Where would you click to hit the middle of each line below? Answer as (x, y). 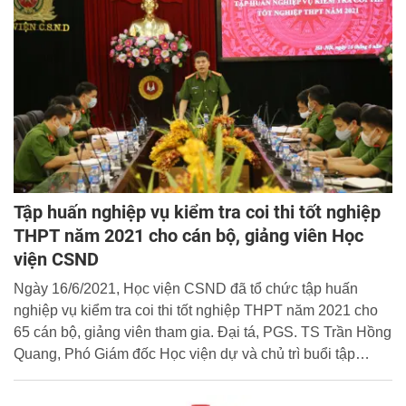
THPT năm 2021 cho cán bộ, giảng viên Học (188, 236)
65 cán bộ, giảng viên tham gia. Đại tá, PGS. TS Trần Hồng (203, 333)
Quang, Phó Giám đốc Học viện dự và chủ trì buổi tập (184, 354)
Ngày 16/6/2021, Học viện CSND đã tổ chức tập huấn (186, 289)
